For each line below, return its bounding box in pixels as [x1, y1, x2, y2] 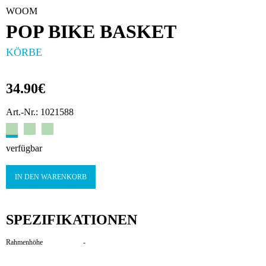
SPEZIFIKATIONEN [6, 212, 137, 228]
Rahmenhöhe [6, 238, 43, 247]
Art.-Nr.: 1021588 [6, 107, 74, 118]
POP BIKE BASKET [6, 21, 176, 43]
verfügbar [6, 143, 42, 154]
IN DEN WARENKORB [15, 173, 87, 182]
